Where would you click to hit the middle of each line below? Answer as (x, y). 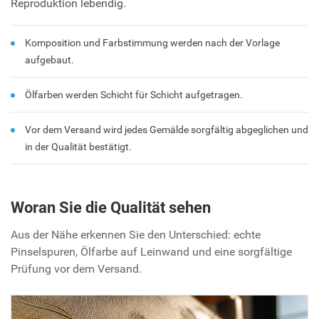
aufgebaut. (49, 60)
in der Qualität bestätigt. (78, 147)
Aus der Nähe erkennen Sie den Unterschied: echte (136, 235)
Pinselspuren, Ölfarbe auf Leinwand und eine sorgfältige (151, 252)
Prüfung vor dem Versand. (76, 269)
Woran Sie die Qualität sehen (111, 208)
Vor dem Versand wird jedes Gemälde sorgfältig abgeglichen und (167, 130)
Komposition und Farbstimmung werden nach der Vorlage (152, 43)
